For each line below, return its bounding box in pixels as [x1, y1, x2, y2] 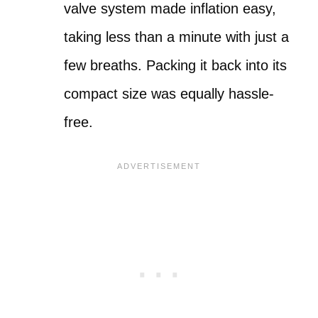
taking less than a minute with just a [64, 29, 289, 45]
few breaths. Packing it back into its [64, 57, 287, 73]
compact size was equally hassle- [64, 86, 274, 102]
